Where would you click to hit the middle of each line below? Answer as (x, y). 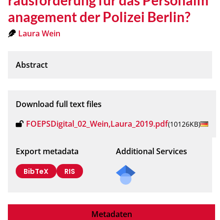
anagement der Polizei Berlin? (99, 16)
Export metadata (47, 151)
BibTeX (36, 171)
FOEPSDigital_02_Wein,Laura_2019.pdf (97, 124)
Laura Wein (39, 33)
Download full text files (59, 104)
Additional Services (151, 151)
